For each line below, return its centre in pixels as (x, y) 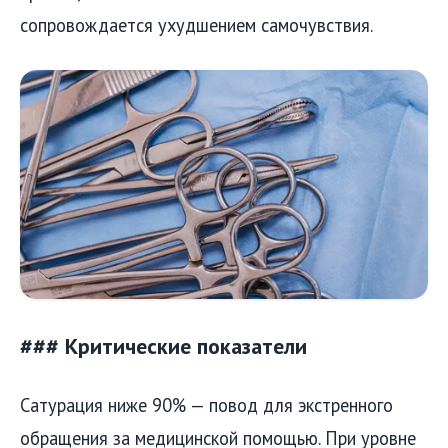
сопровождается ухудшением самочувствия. (196, 24)
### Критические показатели (163, 346)
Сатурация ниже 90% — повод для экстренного (206, 404)
